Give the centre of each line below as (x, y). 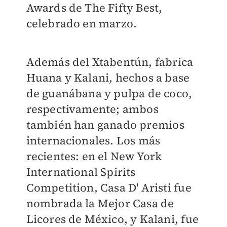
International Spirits (81, 172)
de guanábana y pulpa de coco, (109, 93)
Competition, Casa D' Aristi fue (109, 188)
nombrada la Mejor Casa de (100, 203)
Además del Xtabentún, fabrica (110, 62)
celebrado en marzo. (82, 24)
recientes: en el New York (94, 156)
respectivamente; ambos (92, 109)
